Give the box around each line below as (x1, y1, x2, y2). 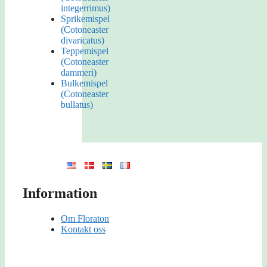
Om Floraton (61, 213, 109, 224)
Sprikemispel (61, 14, 110, 24)
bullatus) (61, 100, 93, 110)
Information (23, 185, 97, 201)
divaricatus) (61, 35, 104, 46)
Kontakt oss (61, 224, 105, 235)
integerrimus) (61, 3, 110, 14)
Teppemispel (61, 46, 108, 57)
